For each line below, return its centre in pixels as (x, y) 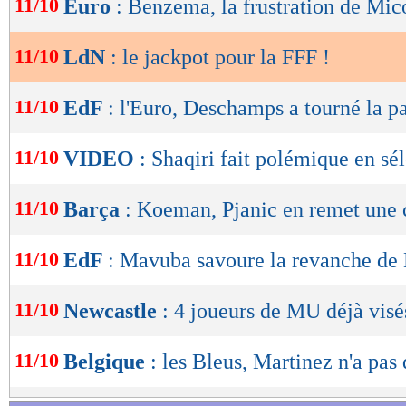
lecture (63, 40)
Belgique (107, 362)
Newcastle (113, 311)
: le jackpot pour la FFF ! (220, 58)
